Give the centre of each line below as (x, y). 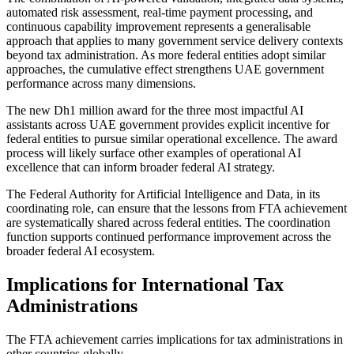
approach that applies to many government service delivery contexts (175, 41)
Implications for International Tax (145, 284)
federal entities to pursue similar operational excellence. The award (172, 139)
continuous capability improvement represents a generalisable (158, 26)
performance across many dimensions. (101, 83)
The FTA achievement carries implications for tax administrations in (175, 339)
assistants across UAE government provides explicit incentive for (168, 124)
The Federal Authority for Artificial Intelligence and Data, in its (163, 194)
